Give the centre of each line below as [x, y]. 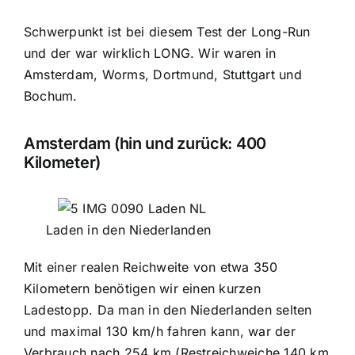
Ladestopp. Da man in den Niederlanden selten [168, 310]
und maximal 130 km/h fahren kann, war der [159, 332]
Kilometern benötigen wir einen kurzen [142, 289]
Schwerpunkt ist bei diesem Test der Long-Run [167, 32]
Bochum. [50, 96]
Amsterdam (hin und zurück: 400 [145, 143]
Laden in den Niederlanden [129, 230]
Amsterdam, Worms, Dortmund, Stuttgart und [162, 75]
